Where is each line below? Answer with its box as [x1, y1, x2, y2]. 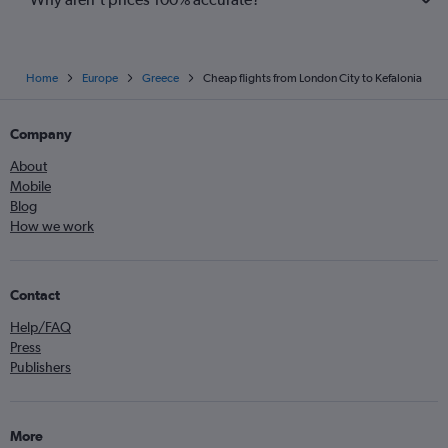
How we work [10, 218, 94, 235]
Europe [82, 71, 118, 86]
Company [10, 126, 72, 143]
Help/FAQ [10, 319, 71, 336]
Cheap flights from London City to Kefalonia [203, 71, 422, 86]
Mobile [10, 178, 51, 195]
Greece [142, 71, 179, 86]
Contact [10, 287, 60, 304]
